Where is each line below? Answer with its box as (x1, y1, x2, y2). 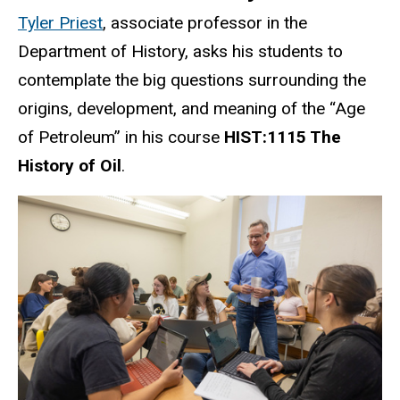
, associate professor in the (103, 12, 307, 34)
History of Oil (18, 155, 121, 177)
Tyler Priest (18, 12, 103, 34)
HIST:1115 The (224, 127, 341, 148)
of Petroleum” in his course (18, 127, 224, 148)
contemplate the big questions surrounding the (18, 70, 366, 91)
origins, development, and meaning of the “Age (18, 98, 365, 120)
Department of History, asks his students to (18, 41, 343, 62)
